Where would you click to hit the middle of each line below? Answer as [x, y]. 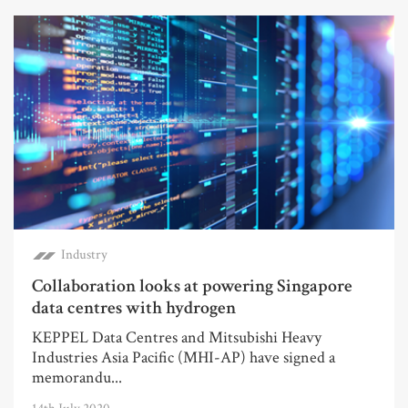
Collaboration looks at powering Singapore [192, 286]
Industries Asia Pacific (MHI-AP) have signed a [184, 358]
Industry [84, 255]
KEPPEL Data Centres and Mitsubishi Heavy [177, 338]
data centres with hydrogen [134, 308]
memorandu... [77, 378]
